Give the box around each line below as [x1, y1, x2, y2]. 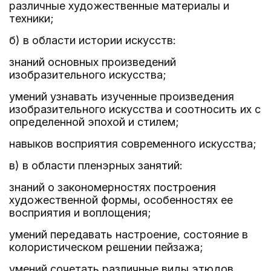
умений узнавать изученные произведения [9, 90, 234, 103]
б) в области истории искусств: [9, 34, 176, 47]
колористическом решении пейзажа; [9, 241, 203, 253]
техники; [9, 12, 54, 25]
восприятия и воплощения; [9, 206, 151, 219]
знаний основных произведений [9, 56, 176, 68]
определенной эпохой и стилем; [9, 116, 179, 128]
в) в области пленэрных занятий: [9, 159, 183, 172]
